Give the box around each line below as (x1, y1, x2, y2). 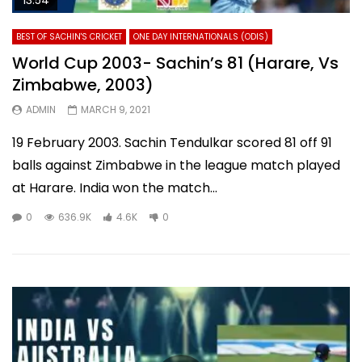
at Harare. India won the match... (12, 179, 217, 197)
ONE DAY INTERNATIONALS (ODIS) (133, 31, 268, 43)
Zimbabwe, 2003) (12, 74, 154, 96)
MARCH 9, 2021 (81, 103, 150, 116)
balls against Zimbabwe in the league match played (12, 156, 340, 175)
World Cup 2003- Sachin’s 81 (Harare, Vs (12, 52, 339, 74)
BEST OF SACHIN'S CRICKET (16, 31, 122, 43)
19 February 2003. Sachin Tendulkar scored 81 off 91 (12, 133, 332, 152)
